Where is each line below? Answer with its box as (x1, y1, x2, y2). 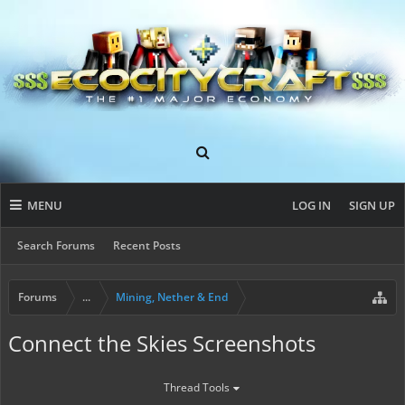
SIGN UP (349, 197, 395, 213)
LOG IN (292, 197, 331, 213)
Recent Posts (113, 238, 181, 253)
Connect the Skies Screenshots (8, 328, 316, 358)
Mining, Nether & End (116, 289, 228, 305)
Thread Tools (163, 380, 230, 395)
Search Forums (17, 238, 95, 253)
